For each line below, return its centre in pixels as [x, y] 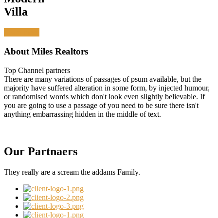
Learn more [22, 33]
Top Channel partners [37, 70]
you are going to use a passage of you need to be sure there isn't [101, 105]
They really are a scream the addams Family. [72, 172]
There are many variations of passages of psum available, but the [103, 79]
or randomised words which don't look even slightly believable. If [104, 96]
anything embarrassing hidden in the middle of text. [82, 114]
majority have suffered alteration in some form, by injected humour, [107, 88]
